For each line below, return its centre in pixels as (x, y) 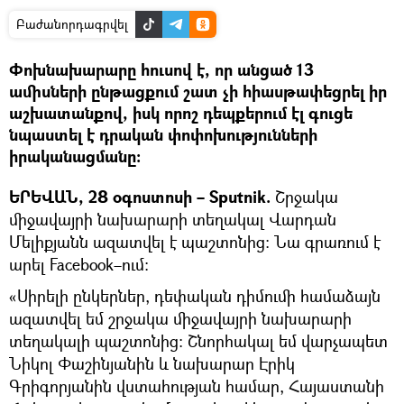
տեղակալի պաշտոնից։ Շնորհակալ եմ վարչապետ (198, 340)
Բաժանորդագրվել (72, 23)
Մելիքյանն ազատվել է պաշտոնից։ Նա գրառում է (195, 241)
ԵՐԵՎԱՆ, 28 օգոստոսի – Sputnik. (140, 197)
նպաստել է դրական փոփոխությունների (163, 134)
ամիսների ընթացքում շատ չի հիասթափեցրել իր (198, 91)
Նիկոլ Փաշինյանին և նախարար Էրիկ (152, 363)
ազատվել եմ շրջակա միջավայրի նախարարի (180, 318)
